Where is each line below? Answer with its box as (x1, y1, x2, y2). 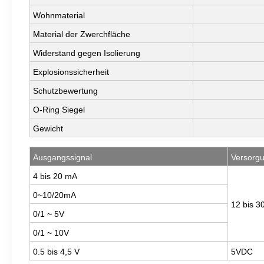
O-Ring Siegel (33, 105, 85, 115)
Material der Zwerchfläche (33, 29, 130, 39)
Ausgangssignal (33, 153, 92, 163)
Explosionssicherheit (33, 67, 109, 77)
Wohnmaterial (33, 11, 85, 21)
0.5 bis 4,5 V (33, 247, 80, 257)
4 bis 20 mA (33, 171, 77, 181)
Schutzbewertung (33, 86, 98, 96)
